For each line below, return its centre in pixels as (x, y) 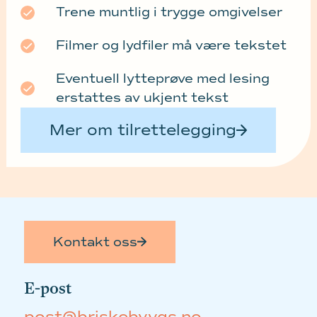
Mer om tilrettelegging (143, 131)
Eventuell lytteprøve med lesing (162, 79)
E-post (47, 288)
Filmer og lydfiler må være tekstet (171, 46)
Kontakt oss (95, 242)
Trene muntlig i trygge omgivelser (169, 12)
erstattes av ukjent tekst (142, 98)
